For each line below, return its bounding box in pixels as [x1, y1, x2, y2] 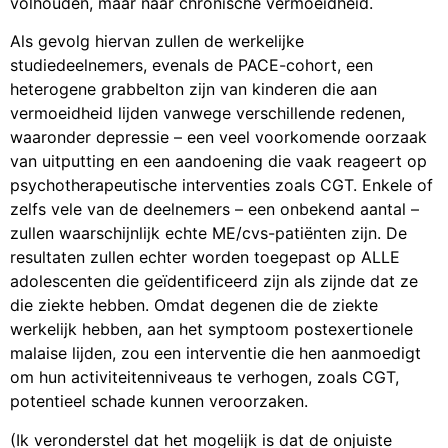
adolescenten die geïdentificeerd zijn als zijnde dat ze [10, 271, 418, 292]
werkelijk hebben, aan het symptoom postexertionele [10, 319, 413, 340]
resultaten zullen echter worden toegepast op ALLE [10, 247, 400, 268]
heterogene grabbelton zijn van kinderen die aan [10, 79, 377, 100]
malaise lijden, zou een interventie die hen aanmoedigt [10, 343, 421, 364]
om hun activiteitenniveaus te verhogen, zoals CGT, [10, 367, 399, 388]
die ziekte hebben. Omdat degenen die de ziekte [10, 295, 378, 316]
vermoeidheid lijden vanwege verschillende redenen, [10, 103, 405, 124]
